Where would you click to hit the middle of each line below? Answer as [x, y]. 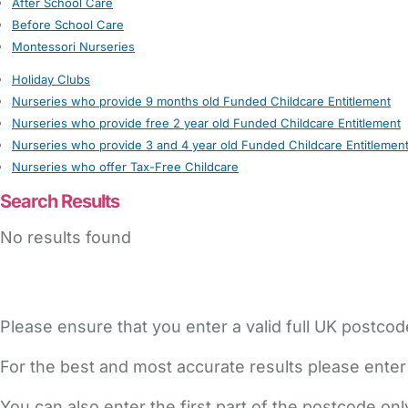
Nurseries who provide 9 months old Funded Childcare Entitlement [201, 101]
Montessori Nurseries [73, 46]
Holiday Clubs [51, 79]
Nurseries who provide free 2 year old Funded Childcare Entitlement [206, 123]
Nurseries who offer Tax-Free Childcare [125, 167]
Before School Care [68, 25]
